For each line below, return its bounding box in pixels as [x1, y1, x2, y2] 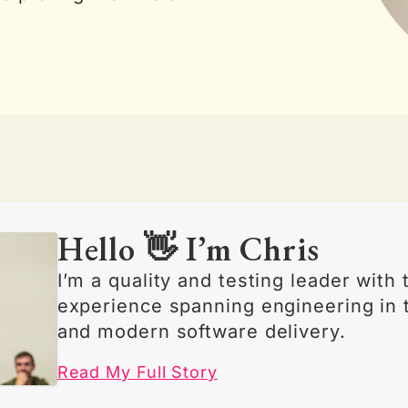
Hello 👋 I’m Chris [56, 228, 320, 270]
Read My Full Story [56, 362, 218, 382]
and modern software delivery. [56, 321, 346, 342]
